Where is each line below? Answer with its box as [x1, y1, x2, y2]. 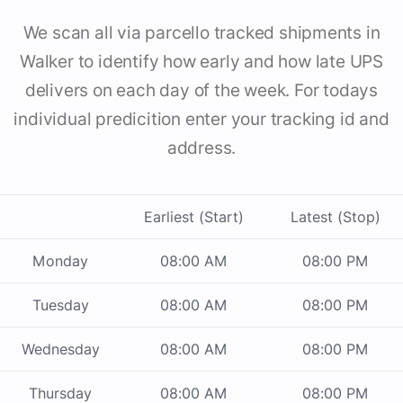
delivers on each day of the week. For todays [24, 80, 379, 102]
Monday [32, 252, 88, 271]
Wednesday [21, 340, 100, 359]
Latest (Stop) [290, 208, 381, 227]
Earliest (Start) [144, 208, 244, 227]
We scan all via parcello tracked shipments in [22, 22, 381, 44]
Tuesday [31, 296, 89, 315]
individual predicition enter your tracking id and [13, 109, 390, 130]
